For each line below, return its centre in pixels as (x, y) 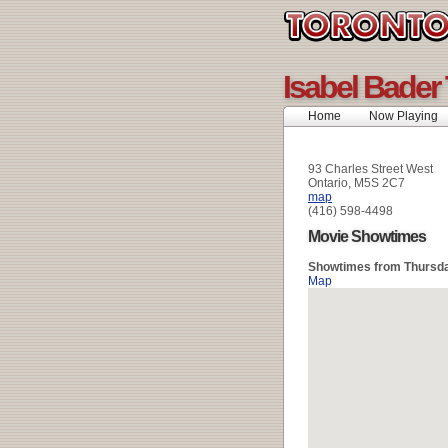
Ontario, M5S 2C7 (356, 182)
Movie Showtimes (367, 237)
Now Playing (403, 116)
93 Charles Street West (370, 168)
